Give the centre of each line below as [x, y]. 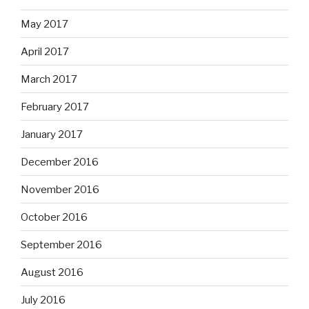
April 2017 [45, 51]
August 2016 [52, 272]
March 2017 [49, 79]
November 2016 [60, 189]
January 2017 [52, 134]
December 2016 [60, 162]
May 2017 [44, 24]
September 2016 [61, 245]
